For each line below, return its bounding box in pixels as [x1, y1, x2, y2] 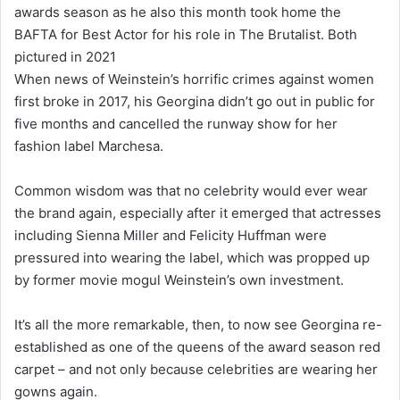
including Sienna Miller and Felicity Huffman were [14, 226, 327, 244]
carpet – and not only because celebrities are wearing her [14, 360, 378, 378]
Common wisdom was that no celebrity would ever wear [14, 181, 368, 199]
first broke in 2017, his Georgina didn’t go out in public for [14, 92, 375, 110]
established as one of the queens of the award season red [14, 337, 380, 355]
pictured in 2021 [14, 47, 116, 65]
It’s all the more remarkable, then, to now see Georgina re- [14, 315, 382, 333]
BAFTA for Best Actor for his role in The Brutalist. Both [14, 25, 357, 43]
